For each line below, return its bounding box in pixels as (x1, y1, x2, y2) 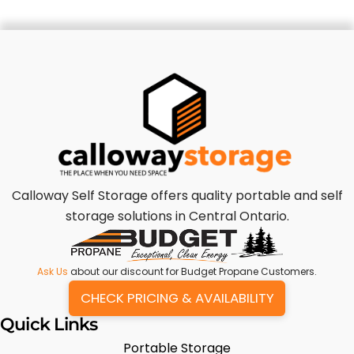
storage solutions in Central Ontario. (65, 207, 289, 226)
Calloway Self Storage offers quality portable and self (11, 186, 343, 205)
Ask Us (37, 265, 68, 279)
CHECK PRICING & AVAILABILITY (80, 288, 274, 308)
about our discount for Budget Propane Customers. (68, 265, 317, 279)
